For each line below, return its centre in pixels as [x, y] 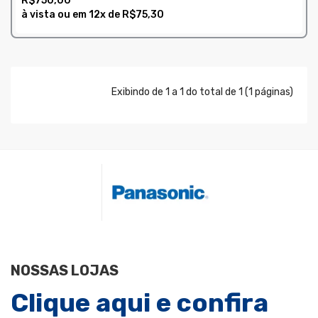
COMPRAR [49, 39]
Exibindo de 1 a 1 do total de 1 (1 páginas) [202, 92]
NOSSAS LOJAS [65, 270]
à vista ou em [55, 14]
